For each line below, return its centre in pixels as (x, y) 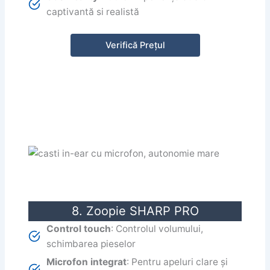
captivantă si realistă (93, 12)
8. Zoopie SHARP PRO (135, 211)
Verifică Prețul (135, 45)
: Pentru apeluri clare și (177, 262)
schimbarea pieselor (91, 243)
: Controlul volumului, (157, 228)
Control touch (79, 228)
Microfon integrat (87, 262)
